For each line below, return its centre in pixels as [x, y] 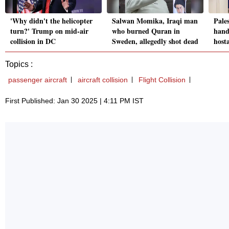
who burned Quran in [146, 31]
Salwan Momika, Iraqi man [155, 21]
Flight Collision [162, 80]
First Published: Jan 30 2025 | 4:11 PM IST [74, 101]
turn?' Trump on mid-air [49, 31]
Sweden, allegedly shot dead [155, 41]
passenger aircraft [38, 80]
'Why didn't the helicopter [51, 21]
